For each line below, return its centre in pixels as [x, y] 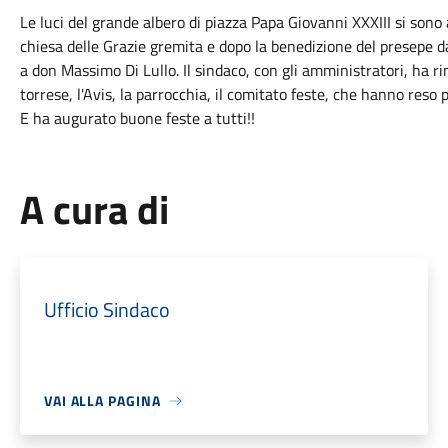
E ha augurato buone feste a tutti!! [137, 118]
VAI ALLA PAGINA [102, 400]
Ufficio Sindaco [106, 309]
